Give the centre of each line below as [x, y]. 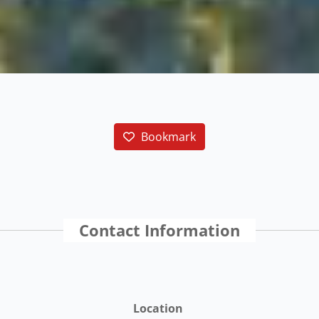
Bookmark [168, 136]
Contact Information [159, 230]
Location [158, 309]
